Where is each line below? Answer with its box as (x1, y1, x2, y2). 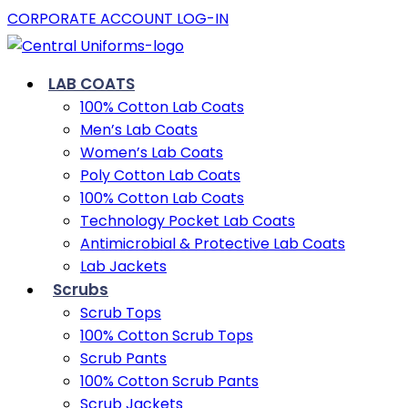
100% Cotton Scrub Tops (80, 325, 253, 346)
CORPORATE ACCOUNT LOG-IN (7, 8, 229, 29)
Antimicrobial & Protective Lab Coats (80, 233, 345, 254)
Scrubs (53, 279, 108, 301)
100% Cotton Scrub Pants (80, 371, 259, 392)
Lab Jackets (80, 256, 167, 277)
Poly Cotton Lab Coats (80, 165, 240, 186)
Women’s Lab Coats (80, 142, 223, 163)
